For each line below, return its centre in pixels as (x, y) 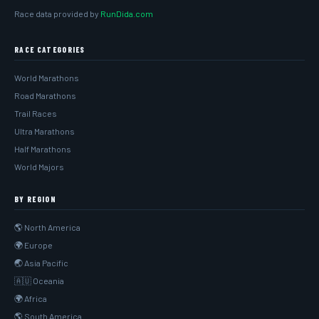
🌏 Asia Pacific (41, 263)
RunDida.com (127, 14)
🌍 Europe (33, 245)
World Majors (39, 167)
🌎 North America (47, 227)
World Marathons (47, 78)
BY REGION (35, 199)
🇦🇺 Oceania (39, 281)
